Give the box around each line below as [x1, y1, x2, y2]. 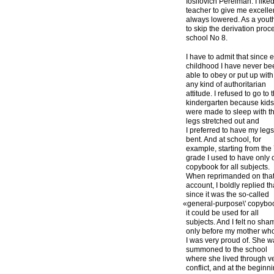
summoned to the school [186, 245, 268, 254]
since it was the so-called [186, 190, 270, 199]
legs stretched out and [186, 116, 260, 125]
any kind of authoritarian [186, 80, 267, 89]
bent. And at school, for [186, 135, 262, 144]
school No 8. [186, 33, 228, 42]
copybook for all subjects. [186, 162, 270, 171]
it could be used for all [186, 208, 259, 217]
